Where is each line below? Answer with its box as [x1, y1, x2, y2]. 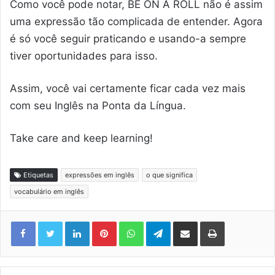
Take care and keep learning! [10, 132, 153, 145]
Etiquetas [21, 171, 53, 180]
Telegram [170, 215, 211, 227]
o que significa [146, 171, 193, 180]
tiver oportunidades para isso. [10, 50, 158, 63]
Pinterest [116, 215, 156, 227]
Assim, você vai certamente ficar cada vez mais [10, 82, 246, 95]
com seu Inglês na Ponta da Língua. [10, 99, 186, 112]
